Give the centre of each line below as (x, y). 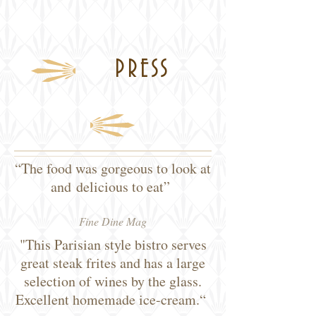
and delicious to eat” (110, 187)
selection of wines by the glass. (113, 281)
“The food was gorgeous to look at (113, 168)
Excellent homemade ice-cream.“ (113, 299)
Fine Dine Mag (113, 221)
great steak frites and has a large (113, 263)
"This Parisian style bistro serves (113, 244)
